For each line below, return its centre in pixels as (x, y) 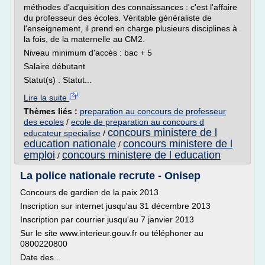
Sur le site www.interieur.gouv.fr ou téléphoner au (112, 233)
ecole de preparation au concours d (138, 122)
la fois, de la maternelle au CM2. (84, 39)
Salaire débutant (54, 66)
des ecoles (44, 122)
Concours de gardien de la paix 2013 (89, 192)
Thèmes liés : (52, 111)
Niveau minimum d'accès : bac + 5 (88, 53)
